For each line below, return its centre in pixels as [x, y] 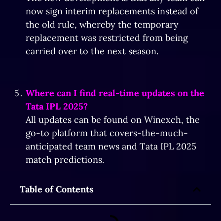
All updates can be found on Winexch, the [113, 120]
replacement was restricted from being [107, 38]
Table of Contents [57, 189]
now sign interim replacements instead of [112, 11]
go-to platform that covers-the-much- [107, 133]
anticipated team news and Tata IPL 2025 [111, 146]
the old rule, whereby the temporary [102, 24]
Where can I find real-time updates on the [116, 93]
